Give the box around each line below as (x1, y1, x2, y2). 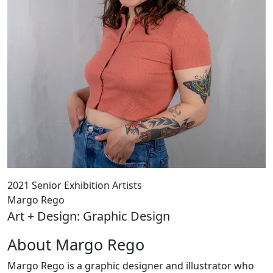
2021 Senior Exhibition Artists (7, 179, 142, 192)
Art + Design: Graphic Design (7, 208, 170, 224)
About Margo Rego (7, 234, 144, 255)
